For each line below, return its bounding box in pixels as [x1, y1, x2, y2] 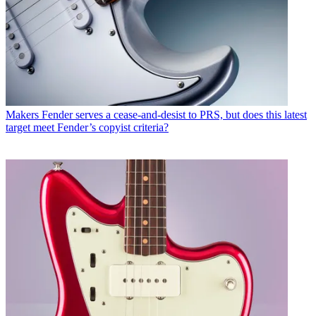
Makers [6, 108, 39, 121]
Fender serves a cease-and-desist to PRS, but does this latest [42, 108, 307, 121]
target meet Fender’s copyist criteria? [6, 121, 169, 133]
